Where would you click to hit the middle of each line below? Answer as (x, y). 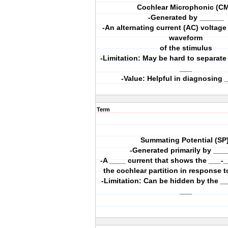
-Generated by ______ (186, 17)
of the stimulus (186, 48)
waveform (186, 38)
